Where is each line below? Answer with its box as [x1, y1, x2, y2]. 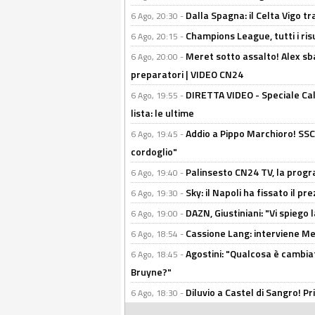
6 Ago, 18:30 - [131, 286, 186, 300]
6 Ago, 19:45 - [131, 127, 186, 141]
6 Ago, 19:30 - [131, 186, 186, 200]
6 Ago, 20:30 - [131, 9, 186, 22]
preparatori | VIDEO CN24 [131, 67, 243, 82]
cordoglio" [131, 144, 177, 159]
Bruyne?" [131, 264, 172, 279]
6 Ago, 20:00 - [131, 50, 186, 63]
